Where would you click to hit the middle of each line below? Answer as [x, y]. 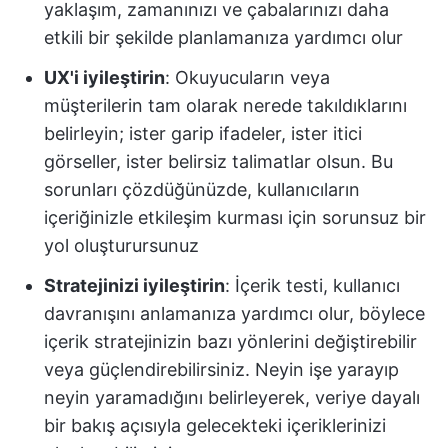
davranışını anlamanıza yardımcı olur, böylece [234, 313]
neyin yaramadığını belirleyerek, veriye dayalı [232, 397]
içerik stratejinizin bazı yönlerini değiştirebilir [230, 341]
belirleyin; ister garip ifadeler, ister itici [203, 133]
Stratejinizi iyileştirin [134, 285]
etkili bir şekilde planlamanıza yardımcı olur [223, 37]
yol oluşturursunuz [121, 245]
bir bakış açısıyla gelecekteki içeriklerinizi [215, 425]
